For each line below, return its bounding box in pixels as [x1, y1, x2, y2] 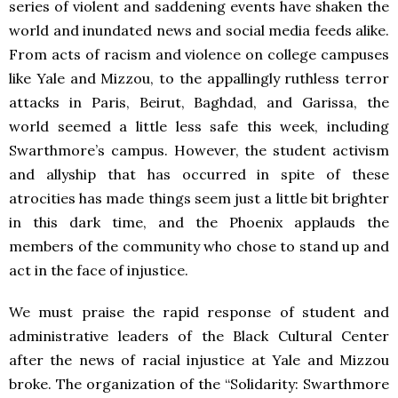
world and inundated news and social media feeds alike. [9, 20, 389, 39]
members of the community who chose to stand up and [9, 236, 389, 255]
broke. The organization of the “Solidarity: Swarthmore [9, 374, 389, 393]
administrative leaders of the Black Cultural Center [9, 326, 389, 345]
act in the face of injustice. [9, 260, 188, 279]
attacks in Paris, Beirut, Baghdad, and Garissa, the [9, 92, 389, 111]
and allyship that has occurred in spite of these [9, 164, 389, 183]
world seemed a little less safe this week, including [9, 116, 389, 135]
